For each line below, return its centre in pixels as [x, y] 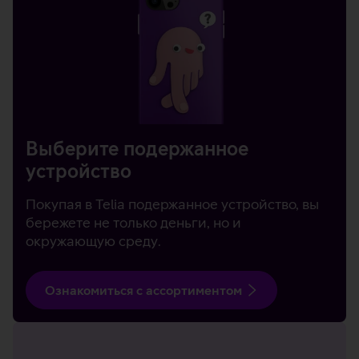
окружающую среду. [93, 241]
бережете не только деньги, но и [133, 223]
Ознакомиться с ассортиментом [143, 290]
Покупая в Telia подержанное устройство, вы [172, 204]
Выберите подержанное [137, 149]
